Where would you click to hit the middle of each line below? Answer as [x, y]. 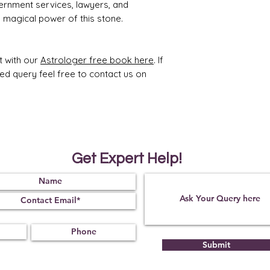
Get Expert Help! [127, 159]
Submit [216, 245]
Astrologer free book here [97, 60]
